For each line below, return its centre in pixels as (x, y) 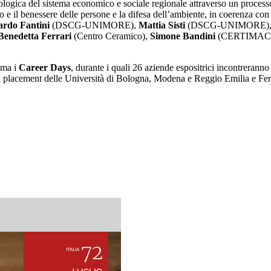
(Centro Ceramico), (111, 36)
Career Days (45, 68)
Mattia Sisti (162, 25)
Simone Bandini (183, 36)
